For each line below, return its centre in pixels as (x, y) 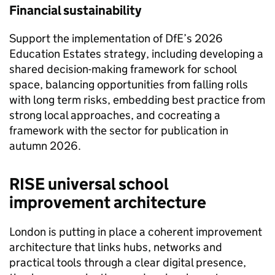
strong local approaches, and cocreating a (115, 115)
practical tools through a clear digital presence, (128, 262)
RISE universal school (89, 184)
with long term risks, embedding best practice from (137, 100)
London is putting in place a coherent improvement (136, 232)
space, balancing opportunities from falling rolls (129, 84)
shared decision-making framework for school (123, 69)
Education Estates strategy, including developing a (136, 54)
